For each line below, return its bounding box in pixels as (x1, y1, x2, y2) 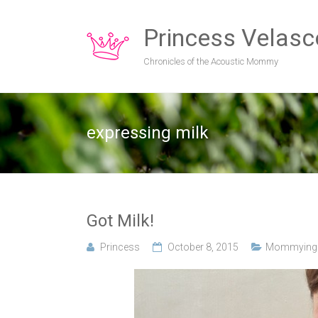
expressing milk (87, 123, 209, 143)
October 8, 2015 (168, 241, 238, 253)
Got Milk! (87, 211, 154, 231)
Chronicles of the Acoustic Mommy (143, 56, 278, 67)
